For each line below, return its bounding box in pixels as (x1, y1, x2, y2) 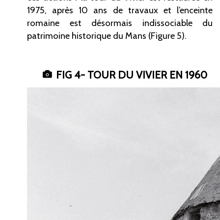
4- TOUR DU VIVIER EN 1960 (74, 68, 207, 81)
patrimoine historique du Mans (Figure (27, 29, 175, 41)
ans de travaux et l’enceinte (93, 4, 213, 16)
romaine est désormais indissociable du (27, 17, 213, 28)
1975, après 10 (27, 4, 88, 16)
